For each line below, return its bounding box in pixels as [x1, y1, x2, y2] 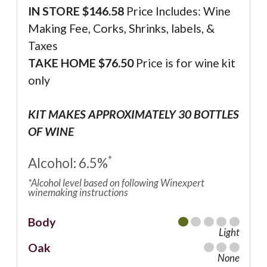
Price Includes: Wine [123, 4, 231, 18]
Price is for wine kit [133, 56, 235, 70]
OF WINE [27, 125, 74, 139]
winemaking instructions [27, 186, 128, 199]
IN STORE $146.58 [27, 4, 124, 18]
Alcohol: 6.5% [27, 155, 108, 172]
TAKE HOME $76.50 [27, 56, 133, 70]
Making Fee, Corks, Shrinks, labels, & [27, 21, 215, 36]
